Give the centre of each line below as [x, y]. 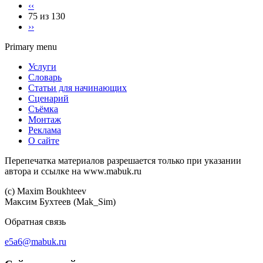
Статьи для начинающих [77, 88]
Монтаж [45, 120]
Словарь [45, 77]
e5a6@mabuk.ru [36, 242]
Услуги [42, 67]
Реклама [45, 130]
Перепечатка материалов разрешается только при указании [123, 161]
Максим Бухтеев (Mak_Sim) [60, 202]
